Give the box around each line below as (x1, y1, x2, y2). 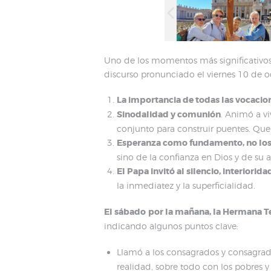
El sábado (104, 206, 146, 218)
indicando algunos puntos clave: (104, 221, 238, 232)
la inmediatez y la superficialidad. (117, 180, 255, 191)
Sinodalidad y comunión (117, 109, 221, 120)
